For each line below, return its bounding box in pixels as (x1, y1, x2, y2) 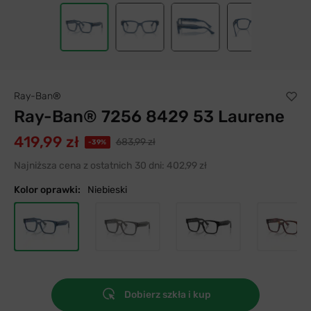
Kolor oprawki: (14, 184, 81, 196)
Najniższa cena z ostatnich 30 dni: (14, 160, 165, 171)
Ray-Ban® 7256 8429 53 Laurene (14, 107, 285, 126)
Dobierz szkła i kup (124, 289, 211, 301)
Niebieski (87, 184, 127, 196)
